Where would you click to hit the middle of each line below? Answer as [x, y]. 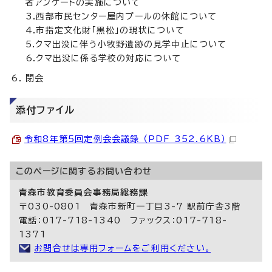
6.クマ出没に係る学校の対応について [104, 59]
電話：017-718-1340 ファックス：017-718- [123, 221]
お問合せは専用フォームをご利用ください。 [122, 249]
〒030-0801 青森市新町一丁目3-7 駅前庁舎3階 [130, 207]
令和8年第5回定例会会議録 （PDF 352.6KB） [125, 139]
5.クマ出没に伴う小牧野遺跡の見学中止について [126, 45]
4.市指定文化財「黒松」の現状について [105, 31]
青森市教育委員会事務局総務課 [83, 193]
